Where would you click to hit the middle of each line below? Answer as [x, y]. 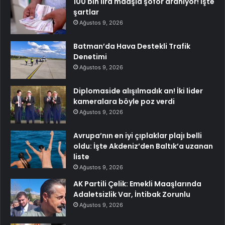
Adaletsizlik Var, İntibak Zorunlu [132, 195]
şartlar [86, 12]
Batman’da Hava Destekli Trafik [132, 46]
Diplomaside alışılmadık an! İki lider [138, 91]
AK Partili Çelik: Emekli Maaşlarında [137, 184]
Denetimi [90, 57]
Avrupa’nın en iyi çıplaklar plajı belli [138, 136]
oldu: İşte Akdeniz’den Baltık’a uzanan [143, 146]
